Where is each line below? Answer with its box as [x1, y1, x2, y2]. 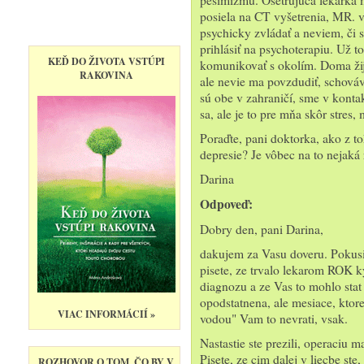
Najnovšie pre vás [40, 14, 130, 26]
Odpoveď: [199, 195, 253, 213]
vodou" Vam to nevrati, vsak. [199, 310, 348, 327]
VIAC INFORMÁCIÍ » [57, 307, 155, 321]
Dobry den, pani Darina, [199, 221, 323, 237]
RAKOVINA [79, 68, 133, 82]
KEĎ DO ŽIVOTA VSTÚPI [47, 54, 165, 68]
